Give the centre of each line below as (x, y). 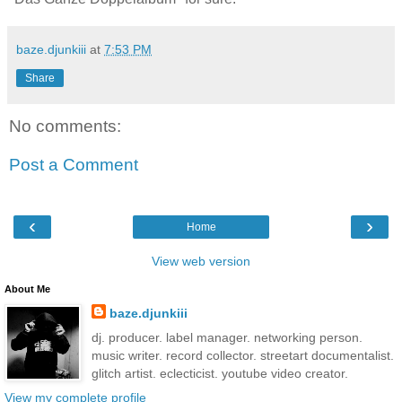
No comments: (65, 126)
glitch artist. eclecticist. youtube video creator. (219, 373)
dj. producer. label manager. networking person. (227, 337)
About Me (27, 288)
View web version (201, 261)
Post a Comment (74, 165)
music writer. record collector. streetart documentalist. (242, 355)
